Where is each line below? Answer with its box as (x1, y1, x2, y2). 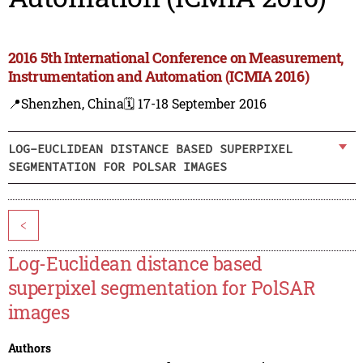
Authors (7, 340, 51, 357)
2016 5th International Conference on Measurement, (7, 48, 344, 68)
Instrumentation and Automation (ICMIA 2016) (7, 66, 310, 87)
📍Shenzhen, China (7, 95, 124, 113)
